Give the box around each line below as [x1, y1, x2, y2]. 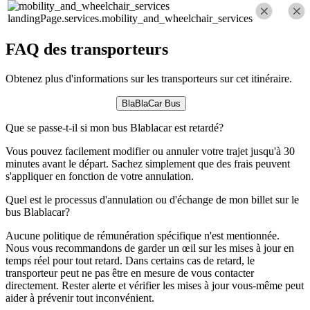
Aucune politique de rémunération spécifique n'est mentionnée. [6, 230, 280, 242]
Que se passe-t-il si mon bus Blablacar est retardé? [6, 122, 224, 134]
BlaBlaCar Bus [121, 98, 181, 109]
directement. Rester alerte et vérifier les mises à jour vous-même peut [6, 280, 304, 292]
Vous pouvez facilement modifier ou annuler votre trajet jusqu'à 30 [6, 145, 295, 158]
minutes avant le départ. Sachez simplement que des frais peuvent [6, 158, 290, 170]
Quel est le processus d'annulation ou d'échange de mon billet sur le [6, 194, 299, 206]
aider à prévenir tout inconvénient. [6, 292, 154, 304]
